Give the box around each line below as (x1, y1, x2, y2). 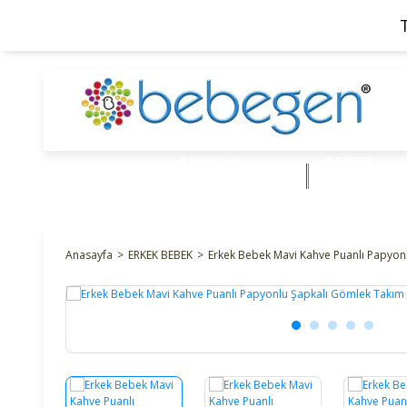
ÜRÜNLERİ (323, 172, 399, 202)
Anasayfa (65, 246, 113, 263)
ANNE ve (178, 147, 243, 177)
